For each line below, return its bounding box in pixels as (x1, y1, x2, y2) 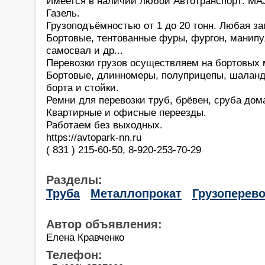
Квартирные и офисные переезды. (46, 106, 206, 118)
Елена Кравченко (46, 231, 124, 243)
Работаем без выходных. (46, 118, 163, 131)
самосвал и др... (46, 44, 123, 56)
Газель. (46, 7, 80, 19)
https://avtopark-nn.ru (46, 131, 141, 143)
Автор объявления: (46, 217, 162, 231)
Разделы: (46, 173, 102, 186)
